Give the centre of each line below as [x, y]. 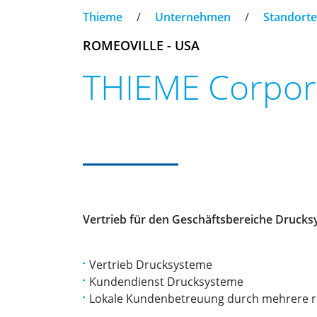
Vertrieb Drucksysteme [151, 265]
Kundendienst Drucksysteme [166, 282]
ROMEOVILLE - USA [141, 45]
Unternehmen [193, 17]
